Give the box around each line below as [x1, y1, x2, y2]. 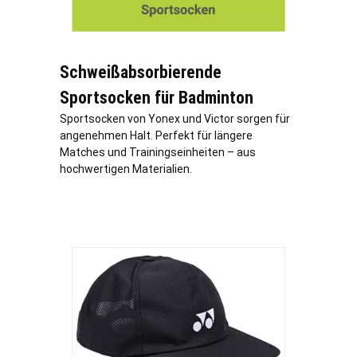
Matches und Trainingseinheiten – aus [60, 146, 256, 159]
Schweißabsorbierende [60, 62, 222, 83]
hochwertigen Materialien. [60, 163, 192, 176]
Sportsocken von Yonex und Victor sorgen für [60, 112, 290, 126]
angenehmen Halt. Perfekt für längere [60, 129, 253, 143]
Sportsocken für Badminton [60, 88, 253, 108]
